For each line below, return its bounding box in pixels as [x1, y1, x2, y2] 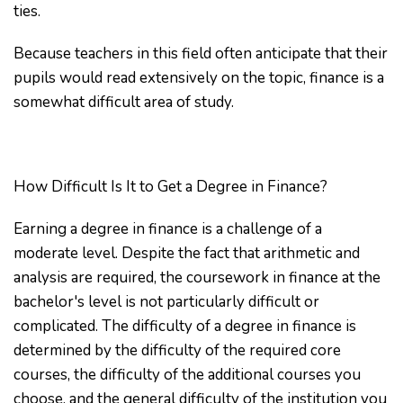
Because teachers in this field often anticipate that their [13, 43, 388, 64]
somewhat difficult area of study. [13, 92, 234, 112]
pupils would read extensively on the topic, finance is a [13, 67, 384, 88]
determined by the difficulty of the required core [13, 340, 341, 361]
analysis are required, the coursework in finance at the [13, 267, 381, 288]
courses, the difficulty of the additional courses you [13, 364, 361, 385]
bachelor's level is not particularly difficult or [13, 291, 319, 312]
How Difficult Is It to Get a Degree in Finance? [13, 176, 327, 197]
